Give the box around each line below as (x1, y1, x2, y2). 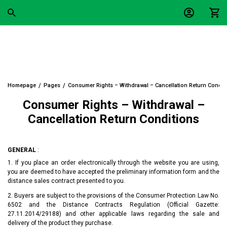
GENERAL (8, 146, 36, 154)
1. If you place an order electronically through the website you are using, (8, 159, 219, 167)
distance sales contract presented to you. (8, 177, 125, 185)
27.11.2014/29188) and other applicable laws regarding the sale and (8, 210, 219, 217)
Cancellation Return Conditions (28, 112, 199, 126)
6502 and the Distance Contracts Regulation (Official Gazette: (8, 201, 219, 208)
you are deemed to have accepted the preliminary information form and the (8, 168, 219, 176)
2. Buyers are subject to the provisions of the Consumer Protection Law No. (8, 192, 219, 199)
